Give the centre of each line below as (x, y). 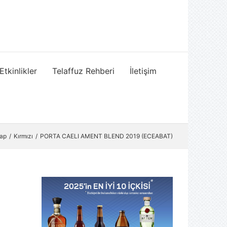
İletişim (143, 71)
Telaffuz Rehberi (83, 71)
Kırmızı (23, 136)
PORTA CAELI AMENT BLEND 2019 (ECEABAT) (106, 136)
